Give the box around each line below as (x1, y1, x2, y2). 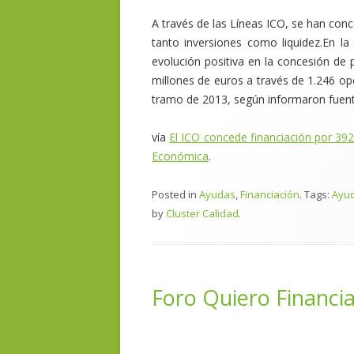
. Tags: (299, 187, 332, 201)
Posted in (152, 187, 199, 201)
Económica (152, 149, 209, 164)
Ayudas (199, 187, 235, 201)
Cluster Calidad (166, 206, 239, 220)
